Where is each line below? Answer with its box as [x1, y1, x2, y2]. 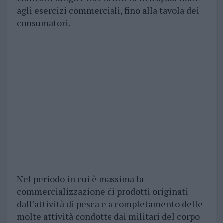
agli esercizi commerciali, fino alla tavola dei [16, 4, 199, 17]
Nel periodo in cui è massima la [16, 173, 144, 185]
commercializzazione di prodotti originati [16, 185, 188, 198]
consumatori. [16, 17, 70, 29]
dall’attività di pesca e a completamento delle [16, 198, 203, 210]
